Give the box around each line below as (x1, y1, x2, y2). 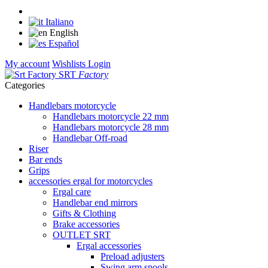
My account (5, 58, 50, 69)
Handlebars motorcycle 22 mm (53, 111, 169, 121)
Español (46, 38, 79, 48)
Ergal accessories (77, 240, 141, 251)
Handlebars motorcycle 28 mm (53, 121, 169, 132)
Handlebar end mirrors (53, 197, 138, 208)
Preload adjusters (100, 251, 165, 261)
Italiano (43, 16, 74, 27)
